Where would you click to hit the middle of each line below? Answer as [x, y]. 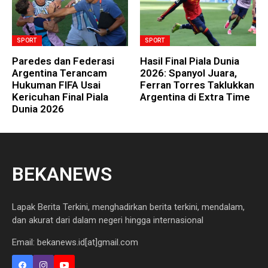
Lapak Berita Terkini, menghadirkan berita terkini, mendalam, [128, 207]
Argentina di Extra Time [195, 97]
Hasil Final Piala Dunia [190, 61]
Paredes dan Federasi [63, 61]
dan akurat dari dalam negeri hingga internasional [108, 220]
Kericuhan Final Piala [60, 97]
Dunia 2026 [38, 109]
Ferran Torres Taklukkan [197, 85]
